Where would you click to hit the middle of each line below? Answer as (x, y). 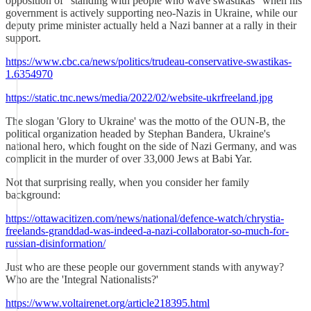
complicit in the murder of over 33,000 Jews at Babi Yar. (129, 159)
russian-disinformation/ (56, 243)
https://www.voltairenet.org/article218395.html (108, 303)
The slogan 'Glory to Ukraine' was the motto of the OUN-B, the (145, 121)
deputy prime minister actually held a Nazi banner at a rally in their (151, 25)
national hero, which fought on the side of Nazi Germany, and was (151, 146)
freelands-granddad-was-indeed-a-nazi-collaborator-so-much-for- (147, 231)
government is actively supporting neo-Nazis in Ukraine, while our (151, 13)
